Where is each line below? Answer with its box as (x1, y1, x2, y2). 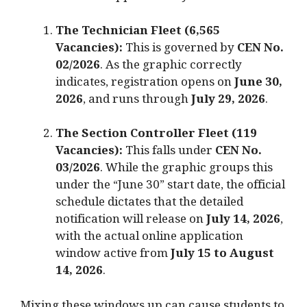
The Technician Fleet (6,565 (56, 23, 220, 42)
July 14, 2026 (206, 212, 280, 232)
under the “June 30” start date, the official (56, 178, 285, 197)
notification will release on (56, 212, 206, 232)
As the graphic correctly (106, 58, 242, 77)
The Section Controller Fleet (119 (56, 127, 257, 146)
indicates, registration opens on (56, 75, 234, 94)
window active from (56, 247, 171, 266)
